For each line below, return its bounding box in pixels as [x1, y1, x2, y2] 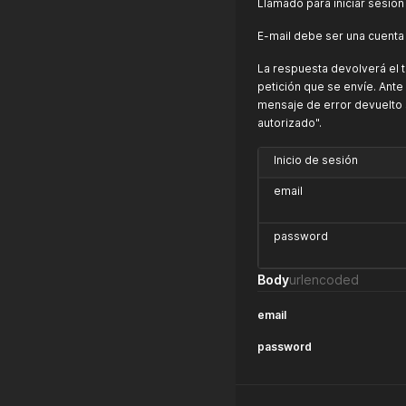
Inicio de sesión [274, 153, 358, 167]
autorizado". [257, 116, 322, 130]
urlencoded [289, 272, 359, 287]
